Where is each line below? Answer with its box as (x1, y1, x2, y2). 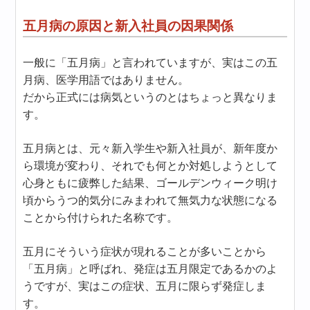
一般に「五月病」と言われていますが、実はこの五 (23, 57, 278, 69)
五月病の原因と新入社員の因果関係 (23, 19, 234, 33)
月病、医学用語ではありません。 (23, 74, 190, 86)
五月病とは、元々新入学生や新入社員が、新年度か (23, 143, 278, 154)
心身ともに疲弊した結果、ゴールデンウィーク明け (23, 177, 278, 189)
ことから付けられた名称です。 (23, 212, 179, 224)
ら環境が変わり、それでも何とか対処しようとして (23, 160, 278, 172)
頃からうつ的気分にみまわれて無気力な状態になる (23, 194, 278, 206)
